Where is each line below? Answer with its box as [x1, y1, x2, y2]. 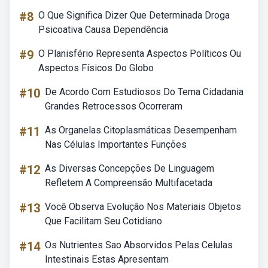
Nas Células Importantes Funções [45, 139, 187, 150]
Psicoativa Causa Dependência [38, 24, 168, 35]
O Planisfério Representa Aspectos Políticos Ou [38, 48, 241, 59]
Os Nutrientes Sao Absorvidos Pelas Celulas [45, 239, 233, 251]
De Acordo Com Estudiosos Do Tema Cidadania [45, 86, 243, 98]
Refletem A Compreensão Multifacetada [45, 177, 212, 188]
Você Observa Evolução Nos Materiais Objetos [45, 201, 241, 212]
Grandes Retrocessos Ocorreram [45, 100, 182, 112]
